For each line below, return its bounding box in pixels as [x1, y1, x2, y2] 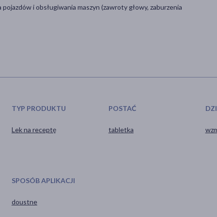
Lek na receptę [11, 125, 56, 134]
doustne [11, 197, 37, 206]
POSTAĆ [108, 104, 136, 112]
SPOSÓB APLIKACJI [11, 176, 75, 185]
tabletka [108, 125, 134, 134]
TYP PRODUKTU [11, 104, 66, 112]
